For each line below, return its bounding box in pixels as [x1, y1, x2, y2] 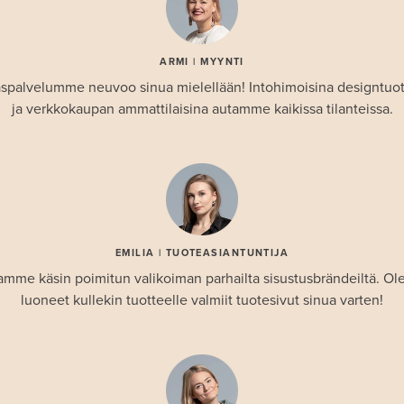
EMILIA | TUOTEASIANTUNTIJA [115, 246, 289, 259]
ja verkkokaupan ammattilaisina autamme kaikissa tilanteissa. [11, 99, 393, 118]
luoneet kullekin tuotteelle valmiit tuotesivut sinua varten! [21, 290, 383, 309]
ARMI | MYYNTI [160, 55, 244, 68]
